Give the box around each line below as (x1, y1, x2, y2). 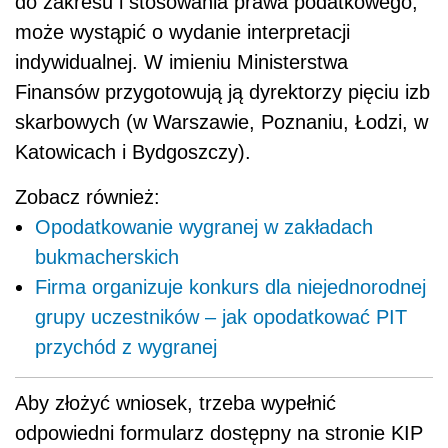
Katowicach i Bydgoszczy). (15, 140, 251, 163)
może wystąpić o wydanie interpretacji (15, 20, 350, 43)
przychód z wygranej (35, 335, 217, 358)
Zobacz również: (15, 185, 160, 208)
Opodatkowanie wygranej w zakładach (35, 215, 373, 238)
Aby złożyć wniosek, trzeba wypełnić (15, 391, 336, 414)
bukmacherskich (35, 245, 179, 268)
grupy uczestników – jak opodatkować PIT (35, 305, 407, 328)
